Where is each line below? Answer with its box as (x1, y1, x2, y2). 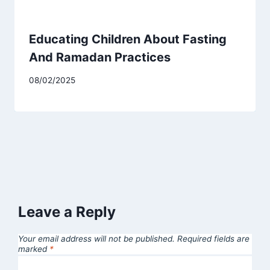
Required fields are (177, 233, 250, 243)
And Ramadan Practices (29, 49, 171, 64)
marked (17, 243, 49, 254)
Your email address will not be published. (17, 233, 175, 243)
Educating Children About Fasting (29, 31, 227, 46)
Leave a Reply (17, 203, 116, 221)
